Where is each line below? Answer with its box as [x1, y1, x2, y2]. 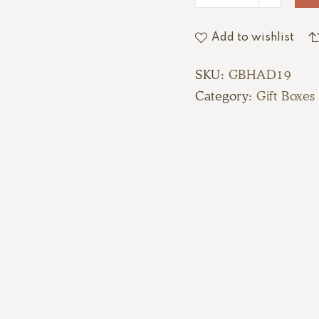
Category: [195, 88, 257, 103]
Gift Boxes [256, 88, 315, 103]
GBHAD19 [228, 67, 292, 82]
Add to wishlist [211, 32, 294, 43]
